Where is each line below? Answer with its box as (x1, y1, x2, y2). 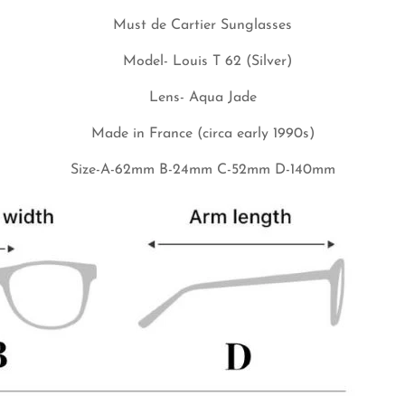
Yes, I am (268, 35, 326, 50)
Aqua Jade (188, 89, 257, 105)
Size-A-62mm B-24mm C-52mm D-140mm (70, 162, 335, 177)
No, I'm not (71, 35, 144, 50)
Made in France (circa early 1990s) (90, 126, 315, 141)
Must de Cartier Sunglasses (113, 17, 292, 33)
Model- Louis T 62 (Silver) (113, 53, 292, 69)
